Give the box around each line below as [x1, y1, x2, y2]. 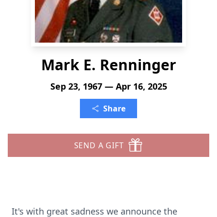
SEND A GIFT [74, 140, 124, 151]
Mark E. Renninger [41, 55, 176, 75]
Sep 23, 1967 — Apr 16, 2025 [50, 80, 167, 92]
